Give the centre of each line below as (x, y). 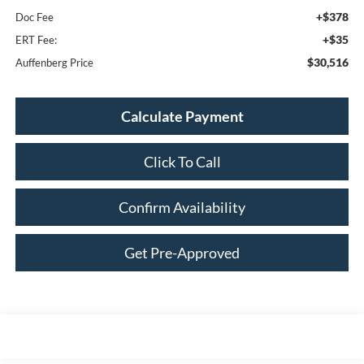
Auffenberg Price (54, 63)
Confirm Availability (182, 208)
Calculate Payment (182, 117)
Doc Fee (34, 17)
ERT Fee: (36, 40)
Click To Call (182, 162)
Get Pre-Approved (182, 253)
